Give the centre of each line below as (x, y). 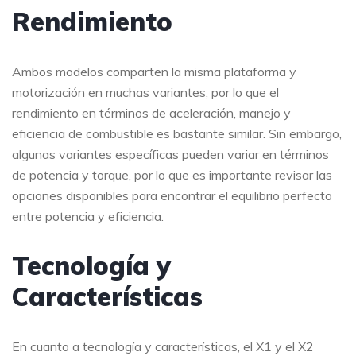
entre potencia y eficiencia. (88, 216)
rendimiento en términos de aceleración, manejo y (151, 113)
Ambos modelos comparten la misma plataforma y (154, 72)
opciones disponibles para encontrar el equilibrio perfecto (172, 195)
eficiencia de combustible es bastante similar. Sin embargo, (177, 133)
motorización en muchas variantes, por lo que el (145, 92)
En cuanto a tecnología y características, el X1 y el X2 (163, 346)
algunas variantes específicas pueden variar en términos (170, 154)
